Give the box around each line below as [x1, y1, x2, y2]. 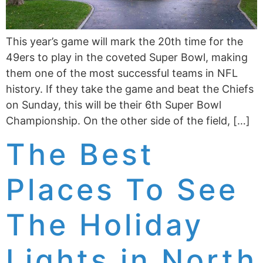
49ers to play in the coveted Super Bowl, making [6, 50, 248, 63]
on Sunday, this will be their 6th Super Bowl [6, 98, 221, 111]
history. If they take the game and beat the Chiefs [6, 82, 254, 95]
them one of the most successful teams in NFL [6, 66, 238, 79]
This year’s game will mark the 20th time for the [6, 35, 243, 48]
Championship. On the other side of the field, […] [6, 114, 250, 127]
